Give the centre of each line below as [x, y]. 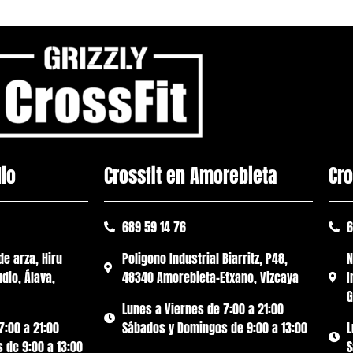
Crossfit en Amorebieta [191, 176]
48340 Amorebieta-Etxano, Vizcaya [210, 278]
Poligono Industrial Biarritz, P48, [204, 259]
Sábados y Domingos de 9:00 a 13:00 [214, 328]
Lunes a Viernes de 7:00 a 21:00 [203, 309]
